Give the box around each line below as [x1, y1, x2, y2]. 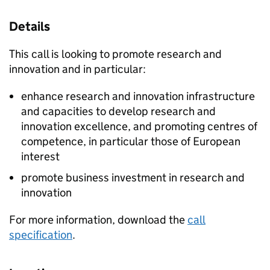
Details [9, 19, 50, 34]
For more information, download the [9, 213, 187, 227]
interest [21, 149, 60, 163]
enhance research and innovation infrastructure [21, 89, 255, 103]
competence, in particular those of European [21, 134, 240, 148]
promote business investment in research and [21, 171, 245, 184]
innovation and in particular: [9, 62, 146, 76]
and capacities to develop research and [21, 104, 216, 118]
